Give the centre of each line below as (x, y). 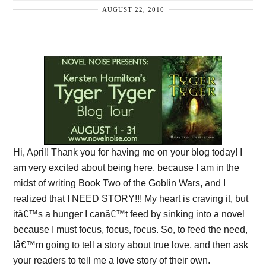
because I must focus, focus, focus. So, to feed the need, (131, 229)
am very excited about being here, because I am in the (126, 167)
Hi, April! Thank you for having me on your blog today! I (128, 152)
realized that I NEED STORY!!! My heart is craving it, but (131, 198)
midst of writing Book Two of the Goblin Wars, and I (120, 183)
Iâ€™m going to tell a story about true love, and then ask (131, 245)
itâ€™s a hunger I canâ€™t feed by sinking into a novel (129, 214)
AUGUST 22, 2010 (133, 9)
